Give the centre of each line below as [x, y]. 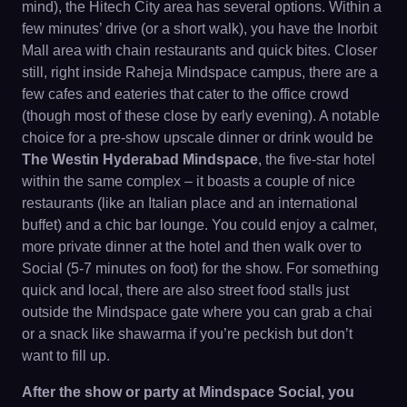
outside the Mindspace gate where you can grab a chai [197, 312]
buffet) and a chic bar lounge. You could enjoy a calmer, [199, 225]
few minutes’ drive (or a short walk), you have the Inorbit [199, 29]
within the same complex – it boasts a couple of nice [189, 181]
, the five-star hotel [317, 159]
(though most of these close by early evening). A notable [201, 116]
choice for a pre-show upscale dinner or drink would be [198, 138]
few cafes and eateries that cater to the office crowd [185, 94]
